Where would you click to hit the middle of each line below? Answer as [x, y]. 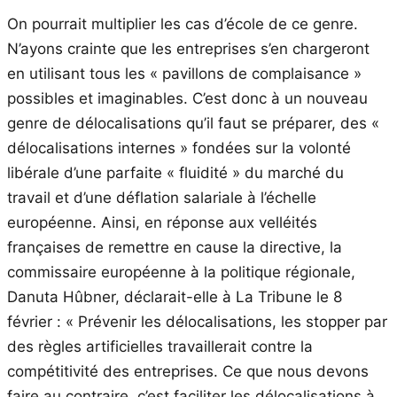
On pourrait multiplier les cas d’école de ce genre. [183, 23]
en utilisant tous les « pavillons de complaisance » [184, 73]
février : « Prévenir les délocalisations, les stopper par [197, 321]
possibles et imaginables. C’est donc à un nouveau [187, 98]
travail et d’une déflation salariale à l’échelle [162, 197]
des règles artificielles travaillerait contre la [160, 346]
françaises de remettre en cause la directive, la [175, 247]
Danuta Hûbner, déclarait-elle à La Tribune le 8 [175, 296]
